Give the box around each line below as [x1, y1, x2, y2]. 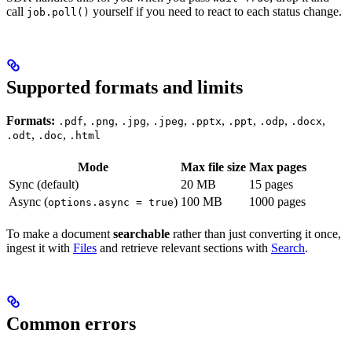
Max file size [181, 160, 246, 174]
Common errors [6, 313, 136, 335]
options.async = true [48, 196, 174, 209]
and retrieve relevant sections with [97, 241, 271, 255]
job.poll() [27, 6, 90, 19]
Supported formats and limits [6, 77, 243, 98]
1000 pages [249, 195, 306, 209]
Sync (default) [9, 178, 79, 192]
